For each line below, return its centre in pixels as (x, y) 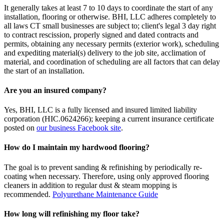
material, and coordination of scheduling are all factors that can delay (112, 61)
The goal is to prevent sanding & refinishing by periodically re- (103, 167)
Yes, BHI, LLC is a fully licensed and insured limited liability (100, 110)
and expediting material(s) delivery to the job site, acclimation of (105, 52)
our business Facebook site (79, 128)
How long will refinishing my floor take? (72, 214)
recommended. (28, 194)
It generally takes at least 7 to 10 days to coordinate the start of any (108, 7)
